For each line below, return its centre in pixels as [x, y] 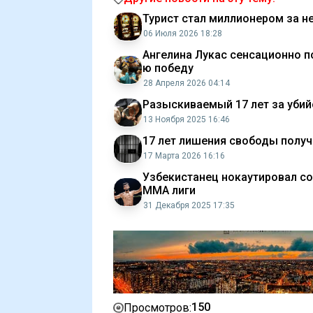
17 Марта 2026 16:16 [184, 156]
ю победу [168, 68]
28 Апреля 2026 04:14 [187, 83]
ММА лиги [169, 190]
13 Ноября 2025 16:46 [187, 119]
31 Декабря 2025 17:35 [189, 205]
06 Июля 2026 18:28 [183, 34]
